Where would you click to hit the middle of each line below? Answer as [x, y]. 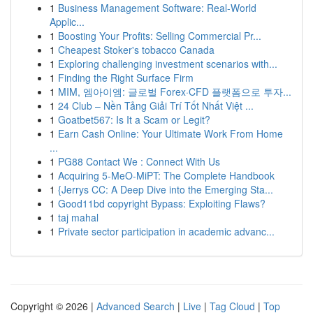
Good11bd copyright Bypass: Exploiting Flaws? [162, 203]
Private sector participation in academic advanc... [166, 231]
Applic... [67, 22]
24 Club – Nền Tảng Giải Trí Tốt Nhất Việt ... [156, 105]
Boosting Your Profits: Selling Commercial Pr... [160, 36]
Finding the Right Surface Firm [126, 78]
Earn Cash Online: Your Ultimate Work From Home [170, 133]
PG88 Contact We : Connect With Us [139, 161]
